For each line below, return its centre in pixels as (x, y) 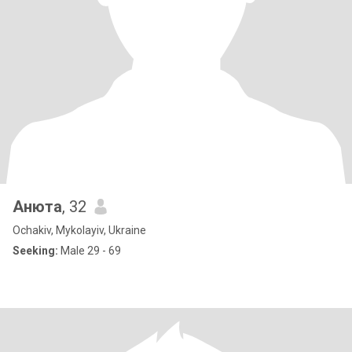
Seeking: (35, 251)
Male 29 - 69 (90, 251)
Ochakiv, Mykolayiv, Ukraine (79, 230)
